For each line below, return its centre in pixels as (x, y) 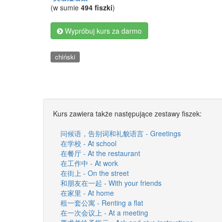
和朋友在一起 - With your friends (111, 183)
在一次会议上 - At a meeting (104, 212)
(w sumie (66, 7)
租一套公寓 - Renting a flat (102, 202)
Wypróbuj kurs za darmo (102, 31)
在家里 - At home (87, 193)
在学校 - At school (88, 143)
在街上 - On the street (95, 173)
